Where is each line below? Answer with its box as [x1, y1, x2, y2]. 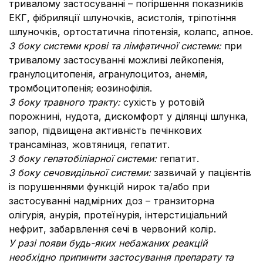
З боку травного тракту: [9, 96, 123, 108]
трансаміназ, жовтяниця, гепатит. [9, 139, 170, 150]
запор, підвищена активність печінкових [9, 124, 202, 136]
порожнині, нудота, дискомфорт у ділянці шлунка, [9, 110, 248, 122]
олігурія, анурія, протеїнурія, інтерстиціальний [9, 209, 227, 221]
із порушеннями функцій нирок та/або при [9, 181, 210, 193]
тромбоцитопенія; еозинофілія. [9, 82, 152, 94]
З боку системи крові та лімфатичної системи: [9, 40, 224, 52]
